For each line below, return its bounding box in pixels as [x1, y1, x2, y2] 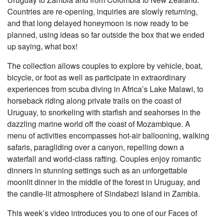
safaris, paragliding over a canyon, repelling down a [7, 141, 184, 153]
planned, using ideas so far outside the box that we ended [7, 29, 204, 41]
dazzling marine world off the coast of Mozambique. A [7, 118, 190, 130]
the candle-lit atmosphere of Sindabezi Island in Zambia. [7, 188, 200, 200]
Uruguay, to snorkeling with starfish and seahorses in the [7, 107, 201, 118]
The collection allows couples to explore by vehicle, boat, [7, 60, 202, 72]
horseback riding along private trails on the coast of [7, 95, 181, 107]
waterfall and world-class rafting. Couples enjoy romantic [7, 153, 201, 165]
